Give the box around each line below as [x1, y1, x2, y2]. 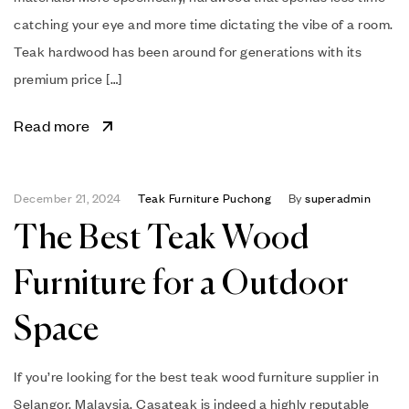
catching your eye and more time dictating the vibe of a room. [14, 15, 393, 32]
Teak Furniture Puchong [138, 190, 271, 205]
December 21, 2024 [14, 190, 121, 205]
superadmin [305, 190, 371, 205]
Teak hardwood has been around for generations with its [14, 42, 362, 59]
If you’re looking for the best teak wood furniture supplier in [14, 367, 379, 384]
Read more [14, 115, 90, 135]
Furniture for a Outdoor [14, 267, 349, 301]
